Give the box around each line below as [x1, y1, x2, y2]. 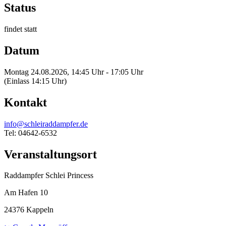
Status [4, 1, 36, 15]
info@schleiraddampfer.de [4, 119, 88, 128]
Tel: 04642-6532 [4, 128, 57, 137]
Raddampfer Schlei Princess [4, 171, 93, 180]
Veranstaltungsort [4, 147, 97, 161]
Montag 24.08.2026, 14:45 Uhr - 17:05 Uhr [4, 67, 143, 76]
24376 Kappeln [4, 205, 53, 214]
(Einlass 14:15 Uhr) [4, 76, 67, 85]
